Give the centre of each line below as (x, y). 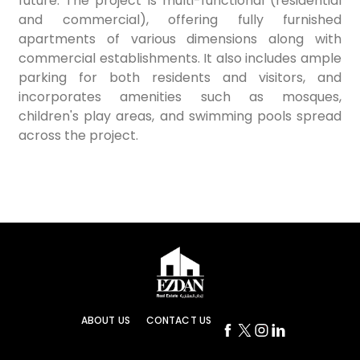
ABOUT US (105, 321)
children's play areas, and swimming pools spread (180, 116)
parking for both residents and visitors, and (180, 77)
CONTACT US (179, 321)
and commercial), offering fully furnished (180, 19)
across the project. (78, 135)
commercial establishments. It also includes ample (180, 58)
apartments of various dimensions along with (180, 39)
